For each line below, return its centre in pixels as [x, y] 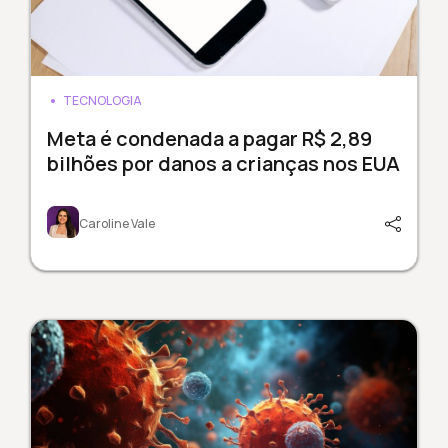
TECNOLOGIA [102, 101]
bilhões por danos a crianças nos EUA [223, 164]
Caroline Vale [116, 224]
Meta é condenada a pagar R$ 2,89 [209, 139]
